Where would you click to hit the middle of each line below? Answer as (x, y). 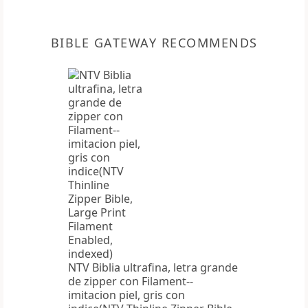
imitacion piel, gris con (126, 295)
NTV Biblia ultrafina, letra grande (153, 268)
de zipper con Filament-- (131, 282)
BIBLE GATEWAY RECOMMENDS (154, 43)
